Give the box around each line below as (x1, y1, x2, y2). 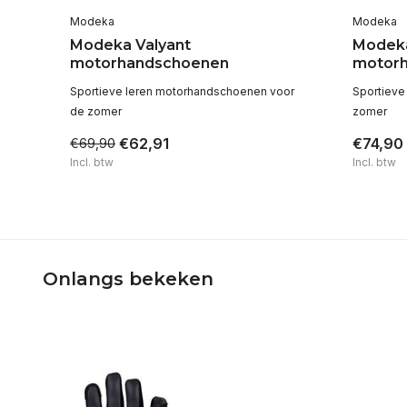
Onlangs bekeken (43, 267, 213, 290)
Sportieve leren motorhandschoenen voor (70, 84, 294, 98)
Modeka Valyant (70, 35, 191, 54)
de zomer (70, 104, 122, 118)
